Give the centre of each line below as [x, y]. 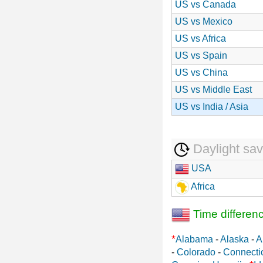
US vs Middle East [213, 89]
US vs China [201, 72]
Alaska [235, 239]
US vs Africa [200, 38]
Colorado [196, 252]
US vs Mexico [204, 21]
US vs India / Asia [212, 106]
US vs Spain [201, 55]
